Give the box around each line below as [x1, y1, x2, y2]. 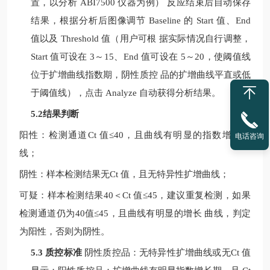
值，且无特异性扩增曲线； [121, 169, 229, 179]
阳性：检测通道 [19, 130, 88, 140]
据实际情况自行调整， [156, 34, 251, 43]
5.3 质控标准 [31, 248, 85, 257]
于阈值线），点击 [31, 88, 105, 98]
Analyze [105, 88, 139, 98]
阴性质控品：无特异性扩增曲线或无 [84, 248, 231, 257]
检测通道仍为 [19, 209, 75, 218]
